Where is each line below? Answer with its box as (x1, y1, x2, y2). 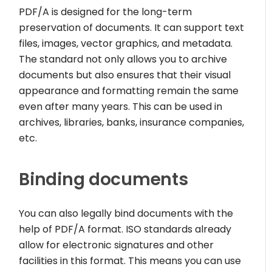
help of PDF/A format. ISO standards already (19, 222, 232, 237)
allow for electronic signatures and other (19, 238, 214, 253)
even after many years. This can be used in (19, 100, 223, 114)
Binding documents (19, 168, 188, 192)
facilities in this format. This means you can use (19, 254, 242, 268)
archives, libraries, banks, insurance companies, (19, 115, 245, 130)
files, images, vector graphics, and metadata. (19, 36, 233, 51)
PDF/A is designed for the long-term (19, 5, 192, 19)
